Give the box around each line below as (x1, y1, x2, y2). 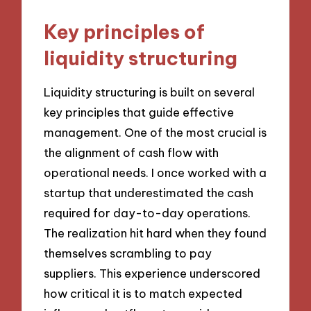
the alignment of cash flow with (44, 145, 219, 160)
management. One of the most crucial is (44, 125, 267, 140)
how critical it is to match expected (44, 286, 243, 301)
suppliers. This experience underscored (44, 266, 261, 281)
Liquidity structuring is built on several (44, 85, 255, 100)
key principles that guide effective (44, 105, 235, 120)
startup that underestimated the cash (44, 185, 254, 201)
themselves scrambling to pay (44, 246, 212, 261)
